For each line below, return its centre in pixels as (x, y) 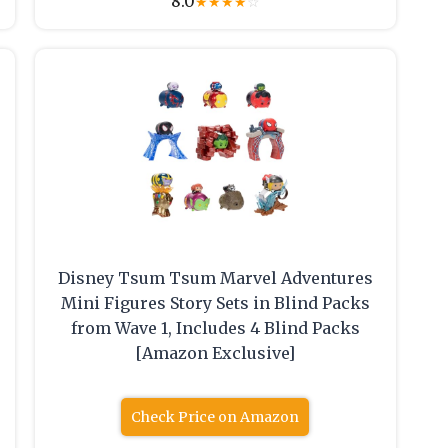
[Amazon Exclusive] (215, 353)
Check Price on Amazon (215, 417)
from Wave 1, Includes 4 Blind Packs (215, 328)
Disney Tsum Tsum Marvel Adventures (215, 278)
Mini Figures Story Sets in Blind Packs (215, 303)
